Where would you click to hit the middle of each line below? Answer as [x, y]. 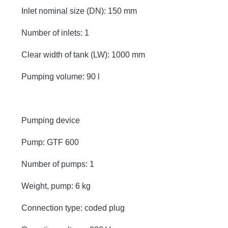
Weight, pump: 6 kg [56, 186]
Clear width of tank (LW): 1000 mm [83, 54]
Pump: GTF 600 [50, 142]
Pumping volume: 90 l [61, 76]
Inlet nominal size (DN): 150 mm [79, 11]
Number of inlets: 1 [55, 33]
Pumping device [51, 120]
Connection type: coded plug [73, 208]
